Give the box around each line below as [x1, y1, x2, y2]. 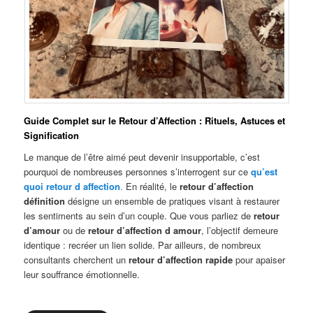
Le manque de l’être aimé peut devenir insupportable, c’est [24, 150, 261, 164]
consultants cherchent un [24, 253, 129, 267]
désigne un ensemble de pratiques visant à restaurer [65, 194, 280, 208]
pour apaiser [233, 253, 286, 267]
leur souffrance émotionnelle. [24, 268, 140, 282]
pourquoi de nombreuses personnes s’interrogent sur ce [24, 165, 252, 179]
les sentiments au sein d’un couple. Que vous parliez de [24, 209, 254, 223]
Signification [24, 128, 80, 142]
